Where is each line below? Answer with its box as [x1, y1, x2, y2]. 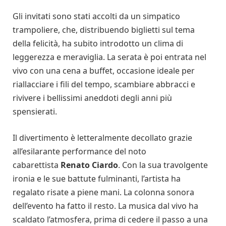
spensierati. [13, 105, 57, 117]
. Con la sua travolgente [118, 159, 208, 171]
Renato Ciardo [61, 159, 118, 171]
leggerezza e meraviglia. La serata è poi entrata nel [13, 51, 206, 63]
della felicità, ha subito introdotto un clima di [13, 37, 183, 49]
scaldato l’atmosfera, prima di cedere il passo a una [13, 213, 208, 225]
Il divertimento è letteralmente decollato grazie [13, 132, 192, 143]
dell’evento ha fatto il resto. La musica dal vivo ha [13, 200, 198, 211]
